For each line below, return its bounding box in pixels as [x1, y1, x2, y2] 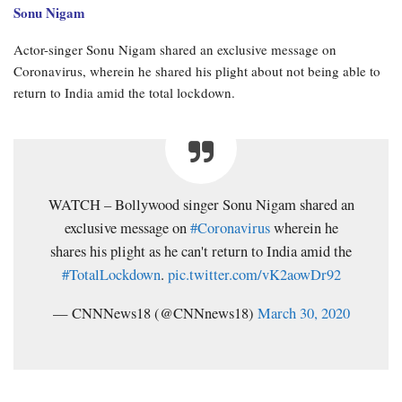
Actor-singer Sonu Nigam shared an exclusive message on [13, 39, 336, 58]
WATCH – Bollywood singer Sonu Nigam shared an [48, 194, 354, 214]
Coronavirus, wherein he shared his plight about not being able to [13, 61, 380, 80]
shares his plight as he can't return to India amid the [50, 240, 352, 261]
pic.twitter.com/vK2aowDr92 [167, 264, 341, 284]
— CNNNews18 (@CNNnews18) [52, 302, 258, 323]
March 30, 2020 [257, 302, 350, 323]
